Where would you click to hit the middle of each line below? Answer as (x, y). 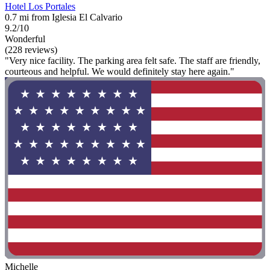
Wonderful (25, 39)
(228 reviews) (31, 50)
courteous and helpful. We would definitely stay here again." (120, 72)
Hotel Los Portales (40, 7)
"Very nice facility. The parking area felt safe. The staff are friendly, (133, 61)
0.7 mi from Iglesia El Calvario (64, 17)
